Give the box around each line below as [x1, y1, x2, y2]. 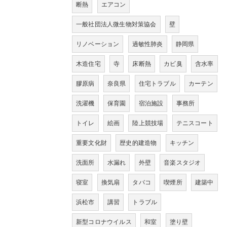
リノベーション [76, 41, 120, 48]
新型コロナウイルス [76, 218, 132, 226]
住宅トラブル [138, 80, 176, 88]
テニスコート [176, 120, 213, 127]
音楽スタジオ [164, 159, 201, 167]
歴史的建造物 [120, 139, 157, 147]
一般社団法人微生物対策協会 [76, 21, 157, 28]
